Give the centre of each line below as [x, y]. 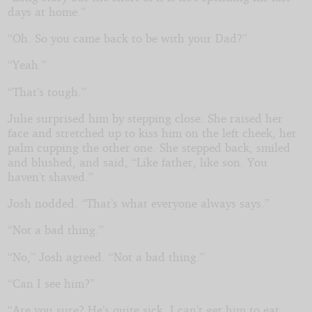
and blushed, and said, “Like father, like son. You [137, 162]
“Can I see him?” [51, 283]
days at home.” [46, 11]
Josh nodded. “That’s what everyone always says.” [138, 203]
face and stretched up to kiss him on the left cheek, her [152, 132]
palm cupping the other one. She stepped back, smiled [149, 147]
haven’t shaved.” [50, 176]
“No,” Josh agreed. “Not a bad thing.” [106, 256]
